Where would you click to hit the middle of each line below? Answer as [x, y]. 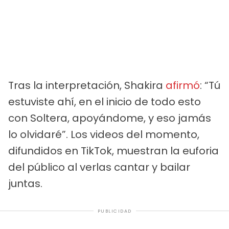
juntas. [25, 183]
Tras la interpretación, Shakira [87, 85]
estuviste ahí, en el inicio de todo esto [105, 101]
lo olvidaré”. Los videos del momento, [104, 134]
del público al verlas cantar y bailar [99, 167]
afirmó [183, 85]
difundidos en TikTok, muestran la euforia [113, 151]
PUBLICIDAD [114, 211]
